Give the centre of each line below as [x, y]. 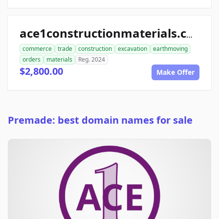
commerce [37, 48]
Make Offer [175, 72]
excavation [132, 48]
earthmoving [170, 48]
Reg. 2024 [92, 59]
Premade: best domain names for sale [100, 120]
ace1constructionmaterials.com [189, 34]
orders [32, 59]
